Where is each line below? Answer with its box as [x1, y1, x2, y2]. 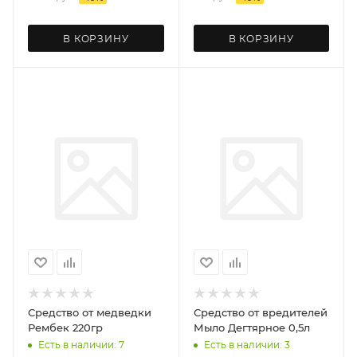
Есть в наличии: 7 [38, 339, 124, 351]
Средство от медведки [28, 305, 151, 319]
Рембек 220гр [28, 320, 103, 334]
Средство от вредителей [193, 305, 328, 319]
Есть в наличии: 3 [203, 339, 290, 351]
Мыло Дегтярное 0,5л [193, 320, 310, 334]
